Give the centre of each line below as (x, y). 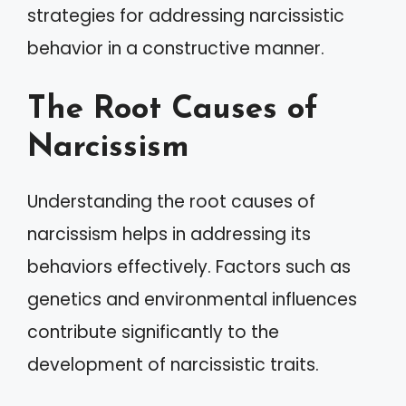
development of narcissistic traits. (173, 364)
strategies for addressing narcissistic (186, 16)
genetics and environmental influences (192, 299)
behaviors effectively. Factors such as (189, 266)
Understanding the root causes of (171, 201)
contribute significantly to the (153, 332)
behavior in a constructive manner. (176, 48)
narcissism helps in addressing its (169, 234)
